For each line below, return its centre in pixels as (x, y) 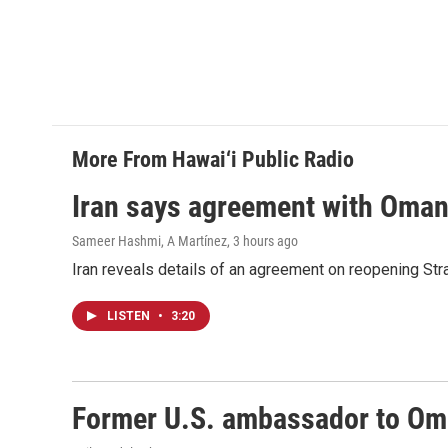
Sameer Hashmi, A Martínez (149, 241)
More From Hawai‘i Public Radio (213, 160)
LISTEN (130, 316)
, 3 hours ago (262, 241)
